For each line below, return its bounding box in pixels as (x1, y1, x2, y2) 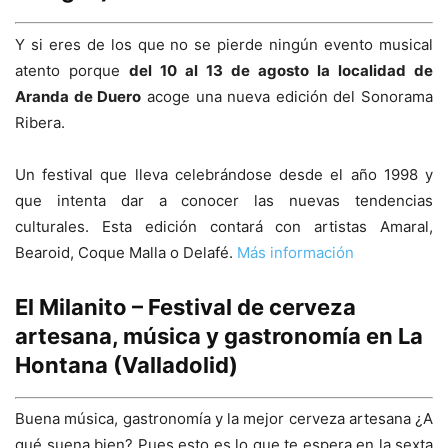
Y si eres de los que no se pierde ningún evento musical (15, 34, 433, 54)
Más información (237, 242, 354, 262)
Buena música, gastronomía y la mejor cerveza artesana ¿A (15, 409, 433, 429)
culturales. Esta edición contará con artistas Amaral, (15, 216, 433, 236)
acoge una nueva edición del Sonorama (141, 86, 433, 106)
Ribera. (15, 112, 65, 132)
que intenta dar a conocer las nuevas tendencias (15, 190, 433, 210)
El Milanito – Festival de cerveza (15, 293, 356, 320)
